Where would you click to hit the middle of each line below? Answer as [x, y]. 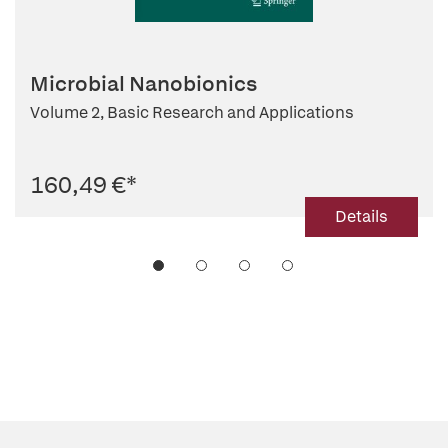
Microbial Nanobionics [143, 83]
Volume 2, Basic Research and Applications [192, 112]
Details [361, 216]
